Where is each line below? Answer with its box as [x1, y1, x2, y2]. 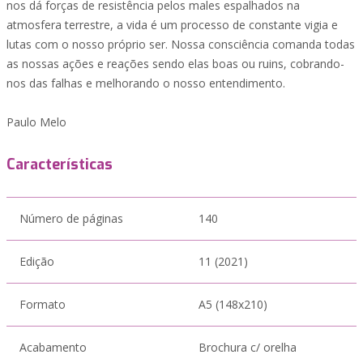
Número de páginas [19, 211, 123, 226]
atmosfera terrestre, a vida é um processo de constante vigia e [6, 17, 338, 32]
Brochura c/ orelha [199, 340, 297, 355]
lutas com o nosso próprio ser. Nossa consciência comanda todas [6, 36, 355, 52]
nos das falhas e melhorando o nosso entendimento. [6, 75, 285, 91]
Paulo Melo [6, 114, 66, 130]
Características [6, 155, 113, 174]
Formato [19, 297, 66, 312]
